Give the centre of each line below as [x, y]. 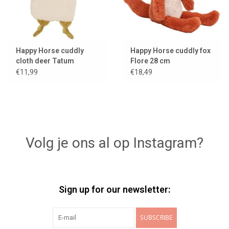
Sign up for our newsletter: [114, 190]
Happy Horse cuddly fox [170, 51]
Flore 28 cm [150, 61]
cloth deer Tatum [45, 61]
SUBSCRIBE [156, 218]
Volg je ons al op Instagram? [114, 143]
